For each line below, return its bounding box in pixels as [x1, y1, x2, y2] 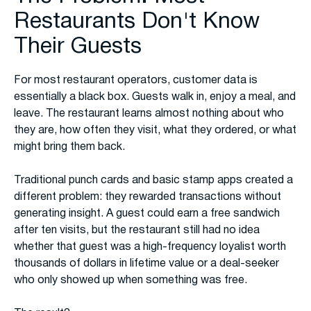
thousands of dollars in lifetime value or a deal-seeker [14, 259, 279, 269]
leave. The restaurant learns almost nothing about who [14, 109, 284, 119]
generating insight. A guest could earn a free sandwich [14, 209, 280, 219]
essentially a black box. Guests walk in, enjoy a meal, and [14, 92, 296, 103]
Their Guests [14, 36, 142, 57]
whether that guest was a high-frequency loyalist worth [14, 242, 286, 253]
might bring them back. [14, 142, 125, 153]
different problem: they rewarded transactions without [14, 192, 281, 203]
